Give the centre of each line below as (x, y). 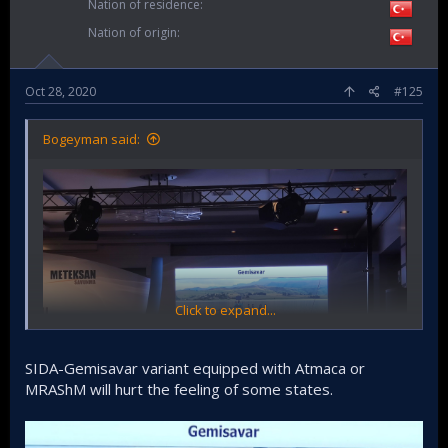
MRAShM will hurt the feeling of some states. (179, 389)
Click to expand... (225, 309)
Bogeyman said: (91, 138)
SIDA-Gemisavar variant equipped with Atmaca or (195, 368)
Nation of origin (132, 32)
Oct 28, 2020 (60, 91)
